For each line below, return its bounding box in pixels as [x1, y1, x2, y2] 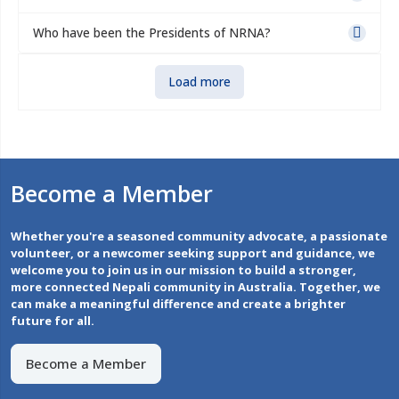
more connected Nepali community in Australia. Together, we [11, 279, 380, 296]
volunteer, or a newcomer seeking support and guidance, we [11, 245, 375, 262]
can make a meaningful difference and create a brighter [11, 296, 346, 313]
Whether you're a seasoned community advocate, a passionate [11, 228, 387, 245]
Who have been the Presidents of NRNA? [33, 24, 271, 42]
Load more [168, 73, 231, 91]
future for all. [11, 313, 94, 330]
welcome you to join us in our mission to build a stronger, [11, 262, 356, 279]
